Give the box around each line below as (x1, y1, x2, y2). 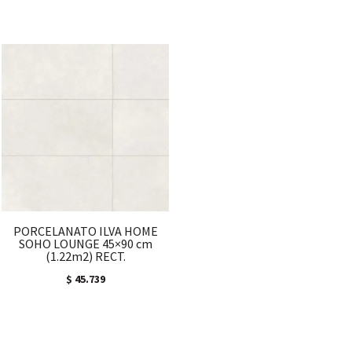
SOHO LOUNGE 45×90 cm (18, 235, 152, 251)
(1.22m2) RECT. (45, 247, 126, 264)
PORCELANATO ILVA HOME (13, 222, 158, 239)
